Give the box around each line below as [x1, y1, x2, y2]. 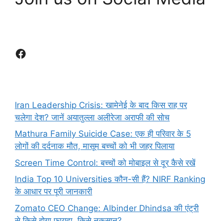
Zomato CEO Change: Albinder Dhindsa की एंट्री [15, 203, 199, 213]
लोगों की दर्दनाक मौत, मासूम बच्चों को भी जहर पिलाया [15, 141, 175, 151]
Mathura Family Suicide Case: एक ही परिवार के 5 [15, 129, 191, 139]
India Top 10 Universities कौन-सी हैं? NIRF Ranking [15, 174, 205, 184]
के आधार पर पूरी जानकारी [15, 186, 92, 197]
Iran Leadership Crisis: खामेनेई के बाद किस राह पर [15, 100, 187, 110]
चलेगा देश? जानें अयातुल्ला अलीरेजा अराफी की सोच [15, 112, 170, 122]
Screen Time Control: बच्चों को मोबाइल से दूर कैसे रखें [15, 157, 195, 168]
